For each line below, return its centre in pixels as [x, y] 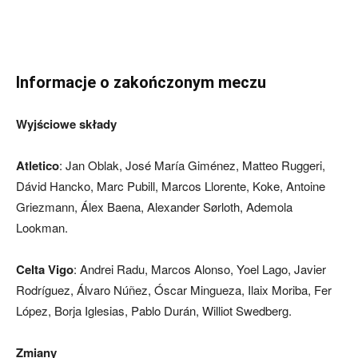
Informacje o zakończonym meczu [141, 82]
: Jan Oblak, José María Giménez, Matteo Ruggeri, [192, 165]
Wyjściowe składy [66, 124]
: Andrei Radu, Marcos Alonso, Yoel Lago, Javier [200, 269]
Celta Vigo [45, 269]
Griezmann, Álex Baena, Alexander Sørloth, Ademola [154, 207]
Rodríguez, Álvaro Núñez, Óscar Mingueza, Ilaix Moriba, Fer [174, 290]
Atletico [38, 165]
